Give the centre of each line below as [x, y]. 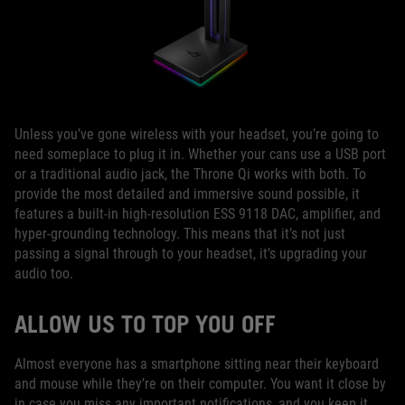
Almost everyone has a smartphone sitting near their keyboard [197, 364]
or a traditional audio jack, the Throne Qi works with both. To [190, 174]
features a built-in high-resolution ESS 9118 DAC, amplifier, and [198, 214]
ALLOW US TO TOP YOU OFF [145, 324]
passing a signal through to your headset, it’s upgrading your [191, 254]
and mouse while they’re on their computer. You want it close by [200, 384]
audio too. [44, 274]
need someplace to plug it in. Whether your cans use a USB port [200, 155]
